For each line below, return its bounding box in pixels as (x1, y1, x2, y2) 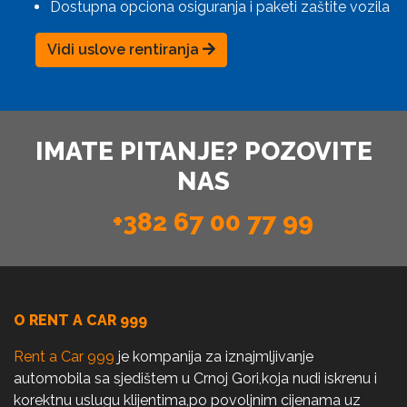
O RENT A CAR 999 (14, 312, 147, 330)
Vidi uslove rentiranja (47, 41, 203, 59)
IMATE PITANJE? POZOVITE (35, 136, 372, 167)
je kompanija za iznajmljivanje (114, 348, 313, 366)
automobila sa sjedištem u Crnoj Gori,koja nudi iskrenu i (14, 370, 377, 388)
